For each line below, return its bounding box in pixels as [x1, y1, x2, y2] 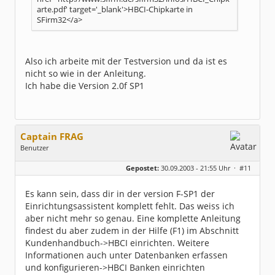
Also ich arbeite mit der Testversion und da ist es [25, 55, 227, 67]
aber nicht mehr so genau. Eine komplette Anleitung [25, 212, 241, 224]
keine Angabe [69, 155, 114, 165]
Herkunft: [20, 165, 53, 174]
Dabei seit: [20, 183, 56, 192]
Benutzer [20, 143, 48, 152]
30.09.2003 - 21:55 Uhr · [159, 163, 239, 172]
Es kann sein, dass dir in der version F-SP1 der [25, 188, 215, 199]
